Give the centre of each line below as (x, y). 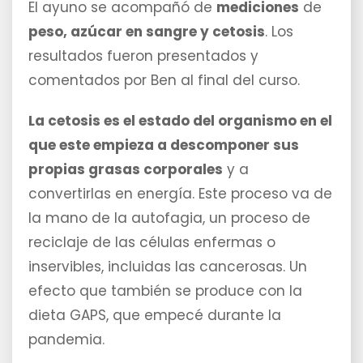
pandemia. (66, 340)
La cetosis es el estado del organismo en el (180, 121)
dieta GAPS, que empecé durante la (155, 316)
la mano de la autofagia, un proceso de (169, 218)
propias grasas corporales (126, 170)
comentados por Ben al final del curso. (164, 81)
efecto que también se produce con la (165, 291)
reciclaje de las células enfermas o (152, 243)
